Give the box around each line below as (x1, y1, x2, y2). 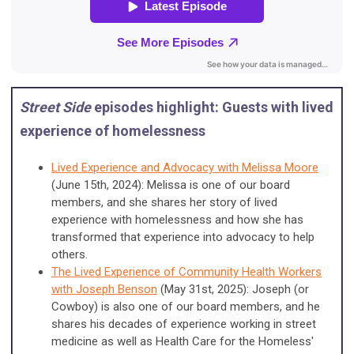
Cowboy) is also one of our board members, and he (51, 299, 320, 314)
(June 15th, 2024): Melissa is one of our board (51, 177, 290, 192)
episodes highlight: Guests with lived (91, 98, 333, 115)
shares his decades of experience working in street (51, 316, 316, 331)
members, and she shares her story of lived (51, 194, 277, 209)
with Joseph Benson (51, 281, 157, 296)
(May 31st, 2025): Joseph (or (157, 281, 309, 296)
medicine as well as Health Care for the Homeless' (51, 333, 314, 348)
